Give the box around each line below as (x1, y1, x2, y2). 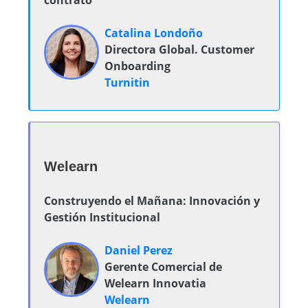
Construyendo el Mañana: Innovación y (44, 193, 260, 208)
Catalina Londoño (104, 25, 203, 41)
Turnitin (104, 75, 150, 90)
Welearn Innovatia (104, 276, 206, 291)
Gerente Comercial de (104, 259, 222, 274)
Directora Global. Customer (104, 42, 254, 57)
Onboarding (104, 58, 170, 74)
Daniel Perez (104, 243, 173, 258)
